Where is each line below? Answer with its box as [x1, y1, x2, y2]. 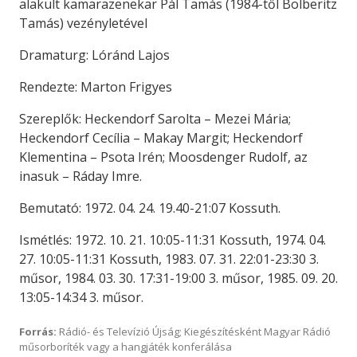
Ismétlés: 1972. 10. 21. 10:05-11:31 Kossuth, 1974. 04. [19, 231, 326, 249]
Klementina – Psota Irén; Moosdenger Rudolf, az [19, 148, 308, 166]
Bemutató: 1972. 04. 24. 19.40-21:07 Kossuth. [19, 199, 280, 217]
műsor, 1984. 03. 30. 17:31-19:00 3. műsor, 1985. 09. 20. [19, 269, 338, 287]
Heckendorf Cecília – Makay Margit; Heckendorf [19, 129, 303, 147]
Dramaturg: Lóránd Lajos [19, 46, 170, 64]
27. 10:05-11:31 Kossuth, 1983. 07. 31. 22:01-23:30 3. [19, 250, 319, 268]
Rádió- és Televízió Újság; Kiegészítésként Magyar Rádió [57, 324, 331, 339]
